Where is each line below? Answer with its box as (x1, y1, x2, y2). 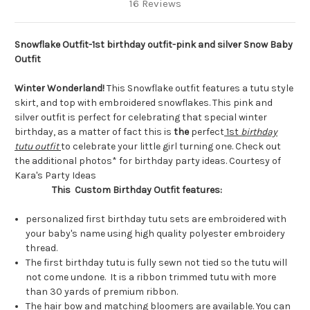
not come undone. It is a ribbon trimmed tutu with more (26, 271, 277, 283)
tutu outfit (15, 140, 61, 152)
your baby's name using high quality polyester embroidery (26, 227, 286, 239)
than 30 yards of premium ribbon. (26, 285, 181, 298)
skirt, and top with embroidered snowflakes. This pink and (15, 96, 273, 109)
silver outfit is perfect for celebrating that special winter (15, 111, 267, 123)
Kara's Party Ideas (15, 169, 100, 181)
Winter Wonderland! (15, 82, 104, 94)
